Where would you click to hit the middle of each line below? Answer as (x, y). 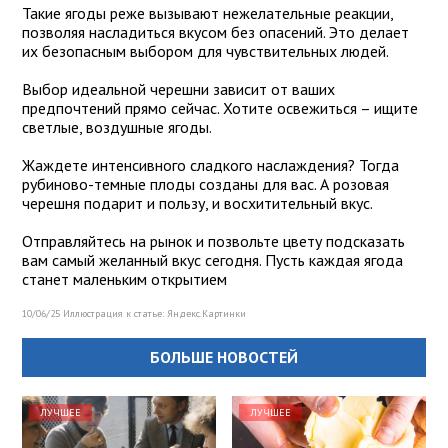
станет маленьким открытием (124, 279)
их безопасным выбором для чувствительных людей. (205, 51)
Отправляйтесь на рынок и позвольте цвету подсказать (213, 241)
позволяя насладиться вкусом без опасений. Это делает (215, 32)
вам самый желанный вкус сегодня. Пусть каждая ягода (212, 260)
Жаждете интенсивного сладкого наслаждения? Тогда (210, 165)
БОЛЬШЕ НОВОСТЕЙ (224, 357)
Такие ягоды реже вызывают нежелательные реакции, (207, 13)
